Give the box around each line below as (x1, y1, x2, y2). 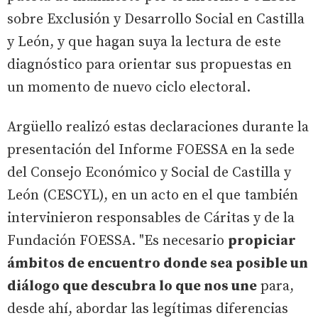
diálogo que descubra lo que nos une (7, 277, 257, 295)
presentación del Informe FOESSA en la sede (7, 141, 295, 159)
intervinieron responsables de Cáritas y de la (7, 209, 295, 227)
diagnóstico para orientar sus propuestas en (7, 55, 292, 74)
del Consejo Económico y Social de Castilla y (7, 163, 291, 182)
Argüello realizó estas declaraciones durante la (7, 118, 309, 136)
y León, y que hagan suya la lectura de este (7, 33, 281, 51)
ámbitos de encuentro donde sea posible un (7, 254, 308, 273)
